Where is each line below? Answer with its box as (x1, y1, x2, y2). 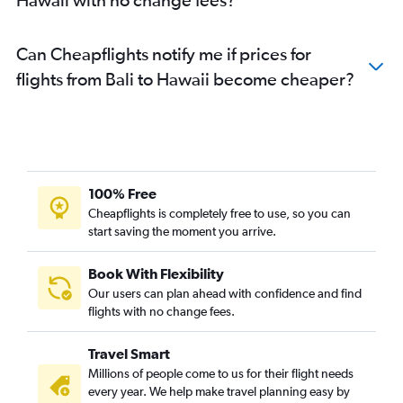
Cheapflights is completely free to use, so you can (88, 206, 351, 221)
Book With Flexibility (88, 265, 224, 282)
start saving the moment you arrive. (88, 224, 276, 239)
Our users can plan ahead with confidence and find (88, 286, 362, 301)
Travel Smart (88, 345, 170, 363)
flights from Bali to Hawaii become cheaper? (16, 68, 354, 90)
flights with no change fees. (88, 304, 235, 319)
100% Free (88, 185, 157, 202)
